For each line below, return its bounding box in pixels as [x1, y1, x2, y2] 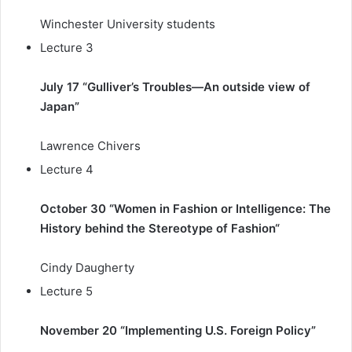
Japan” [40, 99, 79, 114]
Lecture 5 [40, 284, 93, 299]
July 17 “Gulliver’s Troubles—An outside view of [40, 79, 310, 94]
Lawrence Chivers [40, 138, 141, 153]
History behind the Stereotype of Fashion [40, 221, 275, 236]
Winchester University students [40, 16, 215, 31]
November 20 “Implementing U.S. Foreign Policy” [40, 323, 316, 338]
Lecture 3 [40, 40, 93, 55]
